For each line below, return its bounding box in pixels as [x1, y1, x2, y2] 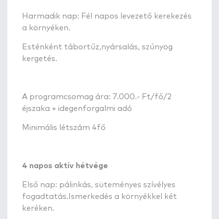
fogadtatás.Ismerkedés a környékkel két [22, 192, 177, 200]
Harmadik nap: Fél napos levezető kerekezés [22, 12, 192, 20]
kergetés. [22, 54, 57, 63]
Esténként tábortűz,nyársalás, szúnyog [22, 43, 175, 51]
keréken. [22, 204, 54, 212]
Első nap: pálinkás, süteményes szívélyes [22, 180, 175, 189]
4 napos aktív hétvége [22, 161, 108, 170]
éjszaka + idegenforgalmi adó [22, 104, 132, 112]
